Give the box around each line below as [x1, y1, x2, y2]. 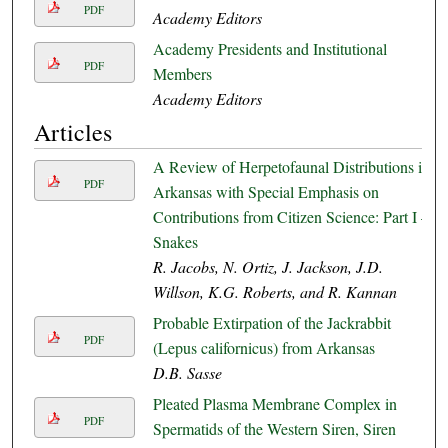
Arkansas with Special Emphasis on [152, 181, 379, 203]
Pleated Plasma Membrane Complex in [152, 393, 397, 415]
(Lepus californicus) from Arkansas [152, 337, 375, 359]
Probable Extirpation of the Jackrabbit [152, 312, 391, 334]
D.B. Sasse [152, 362, 222, 384]
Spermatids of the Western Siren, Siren [152, 418, 396, 440]
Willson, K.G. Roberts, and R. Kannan [152, 281, 397, 303]
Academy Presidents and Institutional [152, 38, 387, 60]
